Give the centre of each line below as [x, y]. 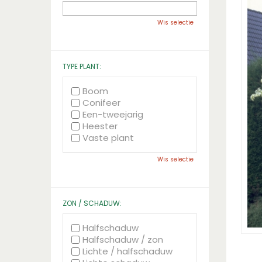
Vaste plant [108, 138]
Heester [100, 126]
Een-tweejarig [113, 114]
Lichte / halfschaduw [127, 251]
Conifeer [101, 103]
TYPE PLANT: [82, 66]
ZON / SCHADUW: [92, 203]
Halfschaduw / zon [123, 239]
